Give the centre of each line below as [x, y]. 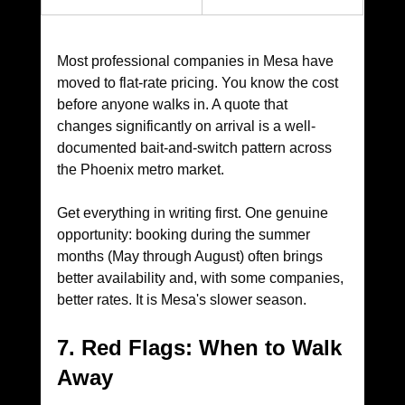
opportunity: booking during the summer [185, 235]
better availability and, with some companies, [202, 278]
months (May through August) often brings [191, 257]
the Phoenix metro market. [142, 170]
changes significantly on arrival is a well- [186, 127]
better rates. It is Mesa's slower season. [181, 300]
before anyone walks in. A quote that [174, 105]
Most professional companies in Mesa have [197, 61]
